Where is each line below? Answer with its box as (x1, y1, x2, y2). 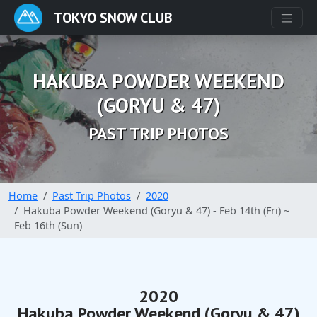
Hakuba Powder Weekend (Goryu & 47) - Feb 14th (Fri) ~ (23, 204, 289, 217)
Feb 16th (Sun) (14, 219, 82, 232)
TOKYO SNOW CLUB (54, 8, 172, 27)
